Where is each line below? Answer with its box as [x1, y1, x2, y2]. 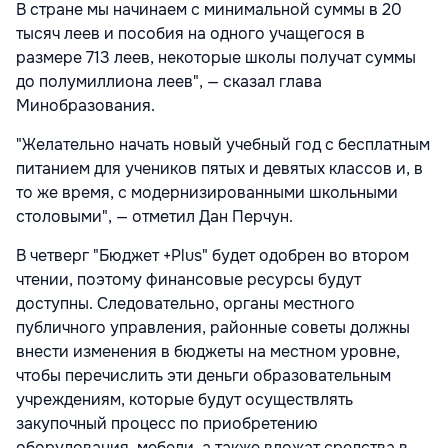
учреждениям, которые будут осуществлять [16, 389, 353, 410]
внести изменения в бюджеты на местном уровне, [16, 341, 400, 362]
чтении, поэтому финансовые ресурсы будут [16, 269, 361, 290]
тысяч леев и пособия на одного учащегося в [16, 23, 365, 44]
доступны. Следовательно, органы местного [16, 293, 355, 314]
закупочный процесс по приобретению [16, 413, 318, 434]
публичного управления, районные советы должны [16, 317, 410, 338]
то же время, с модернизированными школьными [16, 182, 398, 203]
